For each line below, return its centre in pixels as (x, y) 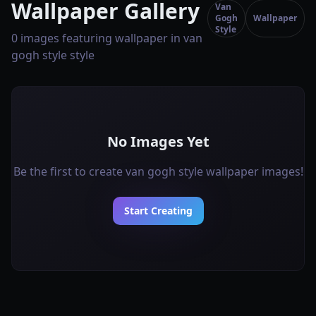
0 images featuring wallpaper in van (107, 38)
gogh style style (53, 55)
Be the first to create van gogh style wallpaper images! (158, 171)
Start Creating (158, 211)
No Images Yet (158, 141)
